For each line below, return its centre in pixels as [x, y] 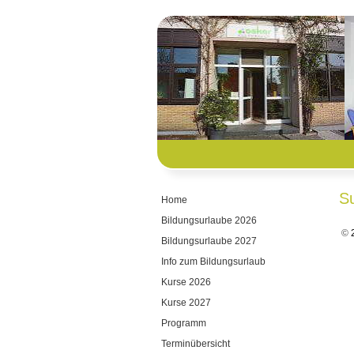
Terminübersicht [196, 344]
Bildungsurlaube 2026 [209, 220]
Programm [184, 323]
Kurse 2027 [186, 303]
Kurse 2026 [186, 282]
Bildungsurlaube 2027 [209, 241]
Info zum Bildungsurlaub [213, 262]
